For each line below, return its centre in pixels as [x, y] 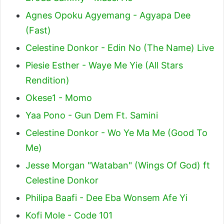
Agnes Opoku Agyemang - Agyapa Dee [108, 15]
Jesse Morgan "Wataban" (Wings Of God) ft [118, 165]
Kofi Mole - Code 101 [69, 215]
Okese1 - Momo [59, 97]
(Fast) [38, 30]
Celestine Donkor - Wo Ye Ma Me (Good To [116, 132]
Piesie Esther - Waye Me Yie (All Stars [104, 65]
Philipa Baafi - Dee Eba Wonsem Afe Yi [106, 197]
